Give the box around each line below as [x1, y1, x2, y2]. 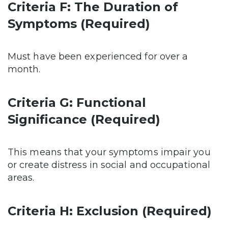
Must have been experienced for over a [8, 51, 188, 63]
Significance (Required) [8, 112, 160, 127]
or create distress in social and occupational [8, 159, 211, 171]
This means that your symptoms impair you [8, 147, 211, 158]
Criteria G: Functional [8, 95, 146, 110]
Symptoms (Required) [8, 16, 150, 32]
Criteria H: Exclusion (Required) [8, 204, 212, 219]
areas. [8, 172, 37, 184]
